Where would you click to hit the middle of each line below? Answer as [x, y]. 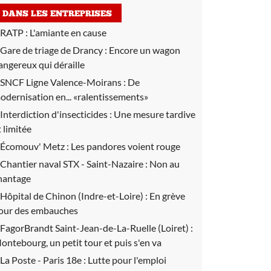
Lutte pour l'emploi [127, 260]
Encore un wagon [145, 50]
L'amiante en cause [68, 32]
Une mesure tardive [155, 114]
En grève [167, 196]
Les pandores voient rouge [126, 146]
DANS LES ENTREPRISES [57, 14]
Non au [165, 164]
